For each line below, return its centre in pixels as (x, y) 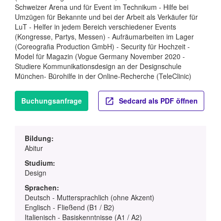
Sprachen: (42, 188)
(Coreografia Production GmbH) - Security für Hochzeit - (102, 46)
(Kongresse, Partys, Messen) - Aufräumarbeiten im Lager (104, 36)
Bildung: (39, 138)
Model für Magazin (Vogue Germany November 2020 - (100, 56)
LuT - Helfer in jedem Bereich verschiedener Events (95, 26)
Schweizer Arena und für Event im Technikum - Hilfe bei (102, 7)
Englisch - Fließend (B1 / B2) (70, 207)
